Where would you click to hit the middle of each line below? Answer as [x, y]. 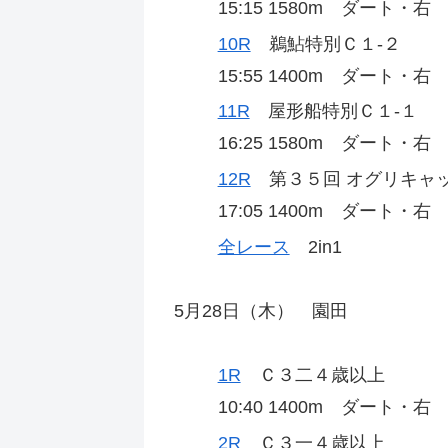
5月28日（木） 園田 [261, 310]
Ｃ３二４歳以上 [312, 375]
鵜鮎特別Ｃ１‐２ [325, 43]
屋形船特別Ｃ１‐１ [333, 111]
